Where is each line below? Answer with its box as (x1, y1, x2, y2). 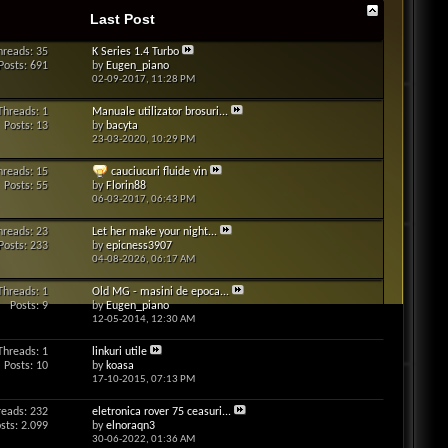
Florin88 (105, 180, 146, 193)
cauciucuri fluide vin (110, 166, 207, 178)
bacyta (105, 120, 138, 132)
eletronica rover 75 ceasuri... (91, 406, 231, 418)
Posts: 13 (3, 120, 48, 132)
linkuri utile (91, 346, 147, 358)
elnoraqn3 (105, 420, 155, 432)
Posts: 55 (3, 180, 48, 192)
